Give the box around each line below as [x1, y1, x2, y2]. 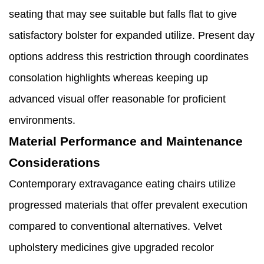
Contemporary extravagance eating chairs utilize [9, 178, 236, 190]
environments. [9, 114, 75, 127]
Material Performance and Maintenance [9, 134, 243, 148]
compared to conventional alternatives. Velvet [9, 220, 222, 233]
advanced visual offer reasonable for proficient [9, 93, 226, 105]
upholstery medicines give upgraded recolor [9, 242, 214, 254]
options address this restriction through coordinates [9, 51, 249, 63]
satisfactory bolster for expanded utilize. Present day [9, 29, 255, 42]
